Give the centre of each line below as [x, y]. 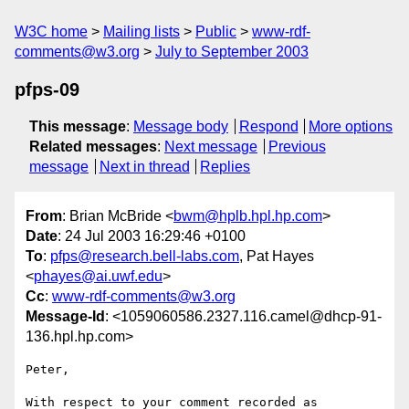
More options [351, 126]
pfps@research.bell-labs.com [145, 257]
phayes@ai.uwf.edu [98, 277]
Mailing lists [142, 31]
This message [78, 126]
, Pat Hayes [277, 257]
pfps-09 [47, 89]
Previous [297, 147]
